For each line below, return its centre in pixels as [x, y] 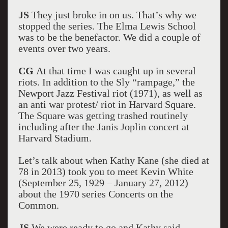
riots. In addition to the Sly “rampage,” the [106, 82]
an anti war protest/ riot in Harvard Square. [107, 104]
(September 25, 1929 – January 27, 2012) [103, 183]
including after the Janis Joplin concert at [104, 127]
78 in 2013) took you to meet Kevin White [106, 172]
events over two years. [64, 48]
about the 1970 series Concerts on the [95, 194]
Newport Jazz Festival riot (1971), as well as [110, 93]
